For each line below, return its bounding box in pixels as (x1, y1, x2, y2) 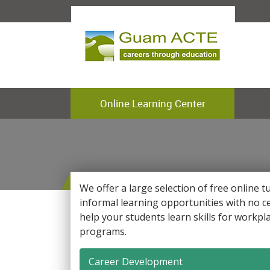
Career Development (89, 255, 183, 268)
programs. (80, 225, 127, 238)
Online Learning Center (99, 96, 206, 110)
